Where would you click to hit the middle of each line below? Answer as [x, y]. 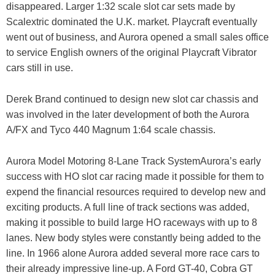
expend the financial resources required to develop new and [136, 192]
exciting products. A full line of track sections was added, [128, 207]
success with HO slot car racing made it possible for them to [135, 176]
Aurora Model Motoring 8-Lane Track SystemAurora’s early [134, 161]
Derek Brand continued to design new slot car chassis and [132, 99]
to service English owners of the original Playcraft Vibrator [131, 53]
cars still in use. [40, 68]
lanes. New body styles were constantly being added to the [134, 238]
